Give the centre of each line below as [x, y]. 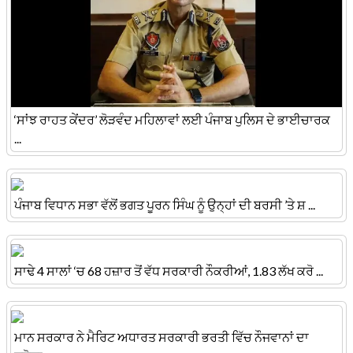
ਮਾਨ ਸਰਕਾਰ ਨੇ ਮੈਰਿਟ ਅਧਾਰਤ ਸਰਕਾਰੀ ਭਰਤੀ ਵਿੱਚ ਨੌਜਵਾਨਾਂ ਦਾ [162, 337]
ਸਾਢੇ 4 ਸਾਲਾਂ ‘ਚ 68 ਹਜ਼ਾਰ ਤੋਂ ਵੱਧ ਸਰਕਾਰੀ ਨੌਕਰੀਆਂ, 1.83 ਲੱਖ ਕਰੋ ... [169, 271]
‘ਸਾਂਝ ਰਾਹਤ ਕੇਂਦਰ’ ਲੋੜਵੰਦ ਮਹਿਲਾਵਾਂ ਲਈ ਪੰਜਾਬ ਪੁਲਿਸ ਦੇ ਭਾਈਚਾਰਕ [172, 120]
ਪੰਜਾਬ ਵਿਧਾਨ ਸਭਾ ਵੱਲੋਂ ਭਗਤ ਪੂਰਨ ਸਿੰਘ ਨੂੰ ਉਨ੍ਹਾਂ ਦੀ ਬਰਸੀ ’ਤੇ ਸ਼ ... [165, 205]
